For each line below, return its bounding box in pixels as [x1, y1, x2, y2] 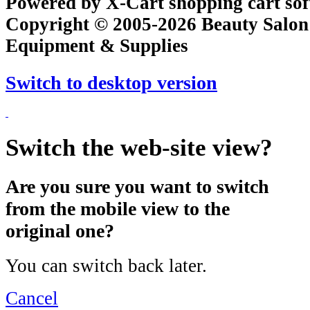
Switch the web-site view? [6, 134, 273, 161]
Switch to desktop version [6, 71, 217, 93]
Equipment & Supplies [6, 35, 188, 57]
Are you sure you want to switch [6, 176, 269, 198]
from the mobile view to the [6, 198, 230, 220]
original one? [6, 220, 114, 242]
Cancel [6, 287, 58, 309]
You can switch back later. [6, 255, 207, 276]
